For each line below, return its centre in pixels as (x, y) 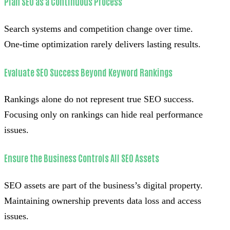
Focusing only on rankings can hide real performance (103, 115)
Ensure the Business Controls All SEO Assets (82, 158)
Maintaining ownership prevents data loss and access (103, 201)
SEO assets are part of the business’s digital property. (103, 186)
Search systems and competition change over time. (99, 28)
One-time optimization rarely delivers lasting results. (102, 44)
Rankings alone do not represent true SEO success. (99, 99)
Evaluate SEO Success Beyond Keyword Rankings (88, 72)
